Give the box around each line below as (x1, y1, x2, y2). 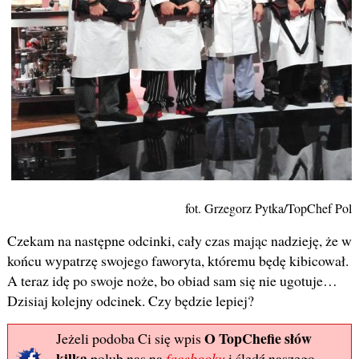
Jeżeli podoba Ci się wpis (55, 329, 204, 349)
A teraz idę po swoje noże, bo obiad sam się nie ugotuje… (6, 271, 337, 291)
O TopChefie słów (204, 328, 312, 349)
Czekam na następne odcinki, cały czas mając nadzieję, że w (6, 231, 352, 251)
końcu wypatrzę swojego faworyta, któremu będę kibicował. (6, 251, 349, 271)
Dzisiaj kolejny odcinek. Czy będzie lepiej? (6, 291, 254, 311)
